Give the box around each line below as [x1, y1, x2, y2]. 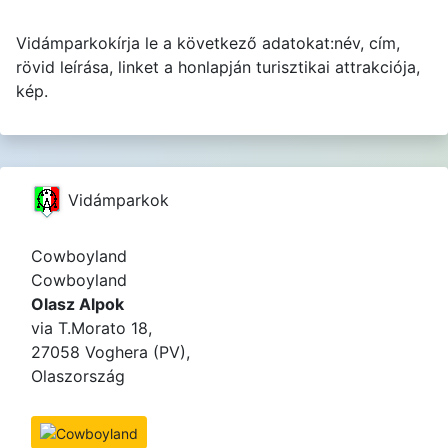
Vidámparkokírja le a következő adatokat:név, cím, [16, 33, 400, 53]
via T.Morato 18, [31, 318, 152, 338]
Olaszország [31, 366, 125, 386]
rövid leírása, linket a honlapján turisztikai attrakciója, [16, 57, 420, 77]
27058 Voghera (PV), [31, 342, 190, 362]
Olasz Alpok [31, 294, 124, 314]
